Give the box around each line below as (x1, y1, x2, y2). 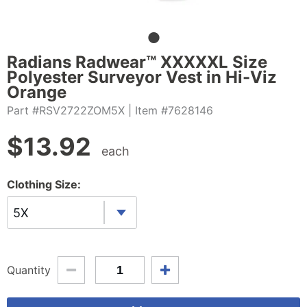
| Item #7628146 (128, 103, 213, 117)
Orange (7, 82, 66, 102)
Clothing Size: (7, 177, 81, 191)
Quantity (7, 262, 51, 277)
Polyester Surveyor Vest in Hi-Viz (7, 67, 277, 87)
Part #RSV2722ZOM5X (7, 103, 125, 117)
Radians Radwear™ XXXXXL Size (7, 52, 267, 72)
